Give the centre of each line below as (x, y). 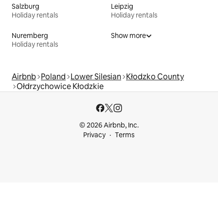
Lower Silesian (96, 77)
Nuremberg (30, 36)
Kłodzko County (155, 77)
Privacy (94, 135)
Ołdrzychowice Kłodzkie (60, 86)
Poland (53, 77)
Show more (128, 36)
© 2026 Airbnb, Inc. (109, 125)
